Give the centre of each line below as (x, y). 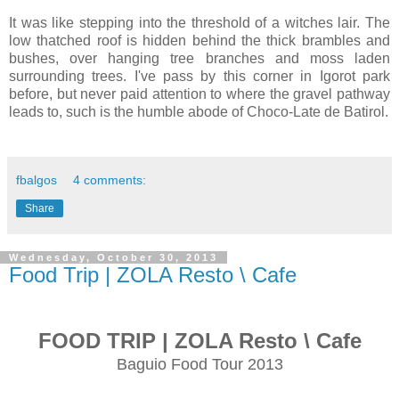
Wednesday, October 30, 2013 (114, 257)
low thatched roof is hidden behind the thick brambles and (199, 40)
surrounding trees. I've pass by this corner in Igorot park (199, 76)
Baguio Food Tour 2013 (199, 364)
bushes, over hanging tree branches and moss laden (199, 58)
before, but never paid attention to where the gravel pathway (199, 94)
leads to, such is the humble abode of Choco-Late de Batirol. (199, 111)
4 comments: (110, 179)
